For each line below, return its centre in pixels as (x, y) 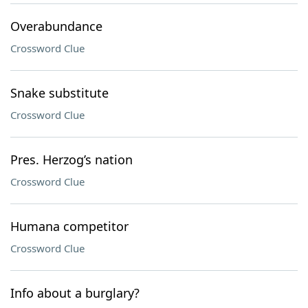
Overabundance (56, 26)
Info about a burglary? (75, 293)
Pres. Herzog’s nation (71, 159)
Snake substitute (59, 93)
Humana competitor (69, 226)
